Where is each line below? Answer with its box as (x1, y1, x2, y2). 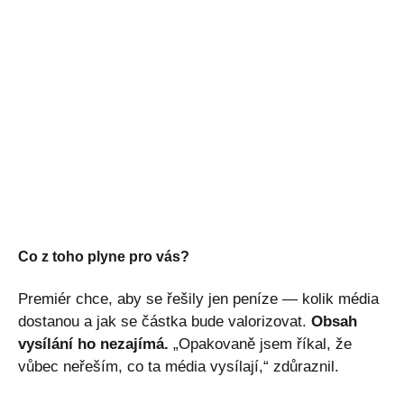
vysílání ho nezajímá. (18, 335, 169, 353)
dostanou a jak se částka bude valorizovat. (18, 312, 311, 330)
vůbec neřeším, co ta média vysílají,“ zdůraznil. (18, 357, 339, 375)
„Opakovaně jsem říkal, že (169, 335, 352, 353)
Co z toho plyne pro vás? (18, 248, 189, 264)
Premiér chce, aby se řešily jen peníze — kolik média (18, 289, 379, 308)
